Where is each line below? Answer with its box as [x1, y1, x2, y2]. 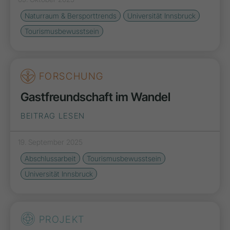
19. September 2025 [18, 137, 83, 146]
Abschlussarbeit [25, 154, 76, 163]
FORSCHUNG [35, 70, 104, 83]
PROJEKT [35, 213, 85, 225]
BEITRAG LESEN [21, 110, 85, 121]
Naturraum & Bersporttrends [25, 11, 117, 20]
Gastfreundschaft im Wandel [21, 89, 170, 104]
